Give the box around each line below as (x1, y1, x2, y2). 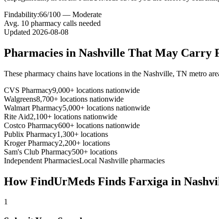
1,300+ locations (57, 130, 108, 138)
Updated (4, 27, 32, 36)
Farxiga (129, 175, 168, 188)
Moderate (72, 10, 102, 19)
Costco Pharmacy (4, 121, 58, 130)
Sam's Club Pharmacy (4, 147, 72, 156)
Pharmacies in (4, 46, 79, 59)
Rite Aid (4, 112, 30, 121)
